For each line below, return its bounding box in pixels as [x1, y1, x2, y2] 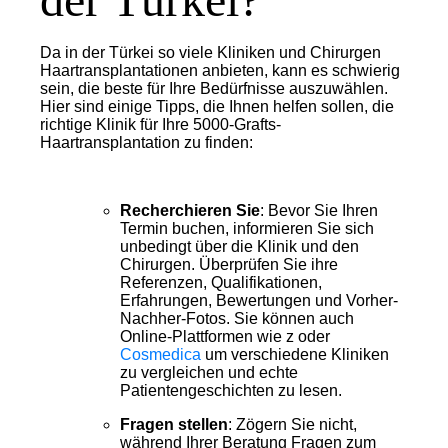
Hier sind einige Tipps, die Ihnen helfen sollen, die [40, 98, 394, 116]
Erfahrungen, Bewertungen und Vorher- [120, 292, 398, 310]
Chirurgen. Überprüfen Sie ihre [120, 256, 338, 274]
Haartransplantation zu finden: [40, 134, 253, 152]
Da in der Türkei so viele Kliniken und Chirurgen [40, 44, 381, 62]
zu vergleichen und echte [120, 364, 298, 382]
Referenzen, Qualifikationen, [120, 274, 322, 292]
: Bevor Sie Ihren [260, 202, 378, 220]
